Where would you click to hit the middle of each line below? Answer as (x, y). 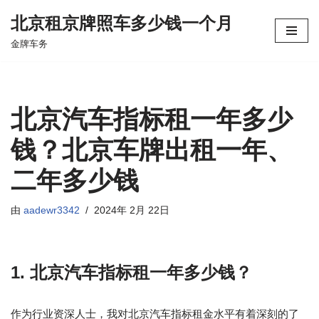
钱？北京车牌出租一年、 (152, 150)
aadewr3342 (52, 210)
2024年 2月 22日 (132, 210)
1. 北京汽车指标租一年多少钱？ (131, 272)
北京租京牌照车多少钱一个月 (122, 23)
